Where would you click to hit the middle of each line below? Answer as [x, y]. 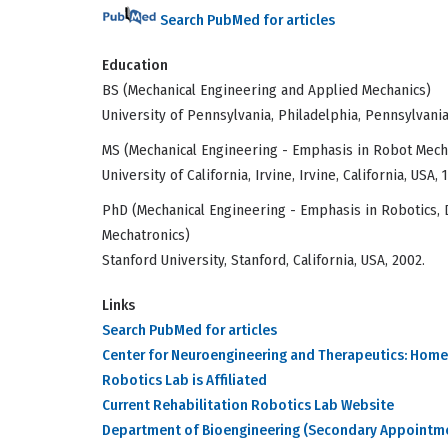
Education [135, 65]
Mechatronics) [146, 235]
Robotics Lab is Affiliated [184, 380]
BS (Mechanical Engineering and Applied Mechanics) [266, 90]
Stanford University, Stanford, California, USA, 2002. [263, 260]
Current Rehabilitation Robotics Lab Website [248, 405]
